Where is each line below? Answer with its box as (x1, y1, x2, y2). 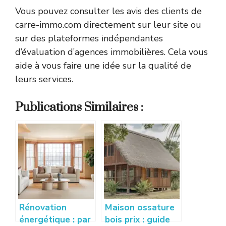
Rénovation (19, 202, 67, 214)
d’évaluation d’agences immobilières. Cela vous (15, 46, 208, 59)
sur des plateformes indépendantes (15, 32, 163, 45)
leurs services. (15, 73, 73, 86)
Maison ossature (105, 202, 175, 214)
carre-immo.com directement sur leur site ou (15, 19, 201, 31)
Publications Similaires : (15, 100, 143, 116)
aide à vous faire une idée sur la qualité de (15, 60, 191, 72)
